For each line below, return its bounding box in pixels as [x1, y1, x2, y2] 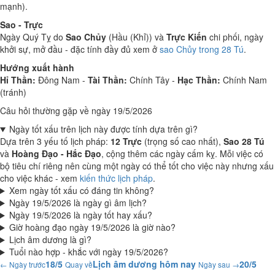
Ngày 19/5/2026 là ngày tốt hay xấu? [9, 209, 152, 221]
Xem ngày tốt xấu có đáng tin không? [9, 184, 154, 196]
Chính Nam [220, 74, 267, 86]
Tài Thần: [88, 74, 127, 86]
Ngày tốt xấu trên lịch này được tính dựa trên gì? [9, 123, 198, 135]
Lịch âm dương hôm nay [93, 258, 196, 270]
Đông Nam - [36, 74, 88, 86]
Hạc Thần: [177, 74, 220, 86]
